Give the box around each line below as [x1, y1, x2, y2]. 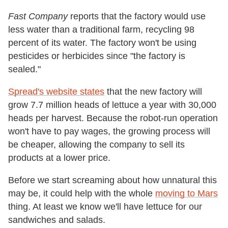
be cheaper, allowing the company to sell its [8, 139, 185, 150]
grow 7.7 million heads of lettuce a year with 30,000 [8, 99, 216, 110]
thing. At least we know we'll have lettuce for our [8, 201, 202, 212]
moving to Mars [155, 188, 218, 198]
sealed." [8, 64, 41, 74]
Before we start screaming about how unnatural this [8, 175, 217, 185]
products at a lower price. [8, 152, 110, 163]
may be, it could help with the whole [8, 188, 155, 198]
